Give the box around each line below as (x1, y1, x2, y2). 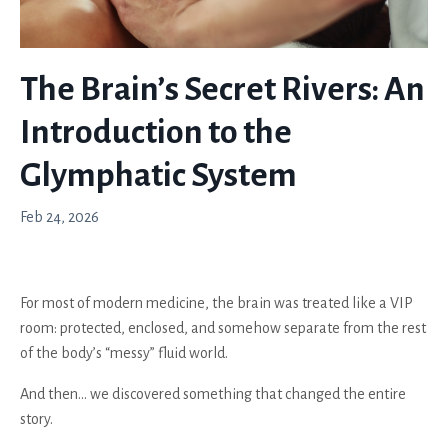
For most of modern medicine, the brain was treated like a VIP (20, 294, 413, 311)
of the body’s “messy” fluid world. (20, 344, 228, 361)
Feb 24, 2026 (20, 208, 99, 225)
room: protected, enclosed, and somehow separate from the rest (20, 319, 426, 336)
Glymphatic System (20, 156, 297, 193)
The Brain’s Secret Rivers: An (20, 70, 425, 107)
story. (20, 410, 53, 427)
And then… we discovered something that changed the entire (20, 385, 406, 402)
